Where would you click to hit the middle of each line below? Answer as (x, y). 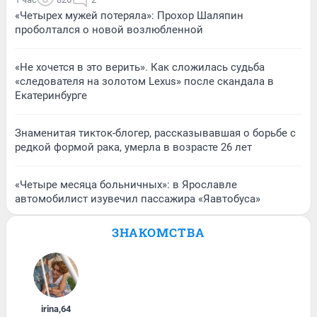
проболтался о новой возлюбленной (109, 30)
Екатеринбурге (51, 96)
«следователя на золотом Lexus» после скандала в (144, 82)
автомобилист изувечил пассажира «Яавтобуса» (138, 199)
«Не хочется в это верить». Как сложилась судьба (140, 68)
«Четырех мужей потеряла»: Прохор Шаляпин (129, 16)
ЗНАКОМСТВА (158, 233)
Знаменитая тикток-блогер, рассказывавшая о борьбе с (155, 133)
